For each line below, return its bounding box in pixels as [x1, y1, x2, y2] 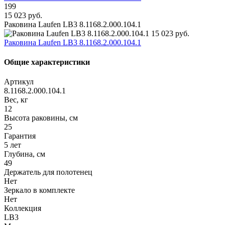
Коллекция [4, 204, 41, 213]
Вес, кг [4, 95, 28, 104]
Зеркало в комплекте [4, 186, 75, 195]
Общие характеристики [4, 58, 90, 67]
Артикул [4, 77, 34, 86]
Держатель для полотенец [4, 168, 92, 177]
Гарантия [4, 132, 36, 141]
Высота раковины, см [4, 114, 78, 123]
